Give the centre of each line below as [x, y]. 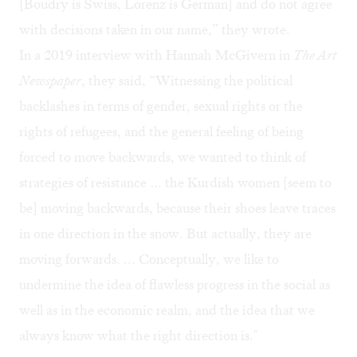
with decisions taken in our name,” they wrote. [155, 30]
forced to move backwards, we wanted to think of [163, 157]
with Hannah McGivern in [212, 55]
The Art [315, 55]
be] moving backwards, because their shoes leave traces [177, 208]
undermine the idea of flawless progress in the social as [175, 285]
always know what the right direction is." [138, 336]
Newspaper [50, 81]
